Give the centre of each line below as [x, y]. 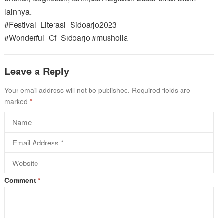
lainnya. [18, 11]
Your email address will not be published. [67, 90]
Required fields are [161, 90]
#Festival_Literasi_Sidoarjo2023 [60, 24]
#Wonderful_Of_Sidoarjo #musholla [66, 37]
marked [17, 101]
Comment [21, 180]
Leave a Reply [36, 71]
